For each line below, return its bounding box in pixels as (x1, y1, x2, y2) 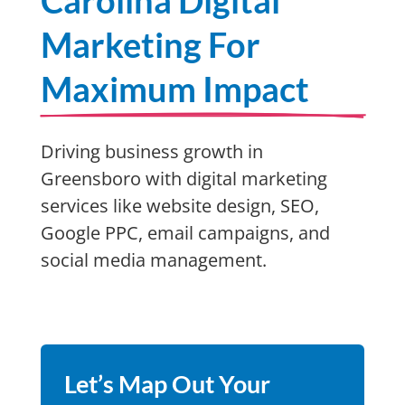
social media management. (40, 248, 267, 272)
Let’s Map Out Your (63, 369, 270, 399)
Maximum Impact (40, 68, 309, 109)
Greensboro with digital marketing (40, 166, 327, 191)
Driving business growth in (40, 139, 263, 164)
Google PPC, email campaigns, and (40, 221, 330, 245)
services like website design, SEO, (40, 193, 319, 218)
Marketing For (40, 24, 260, 65)
